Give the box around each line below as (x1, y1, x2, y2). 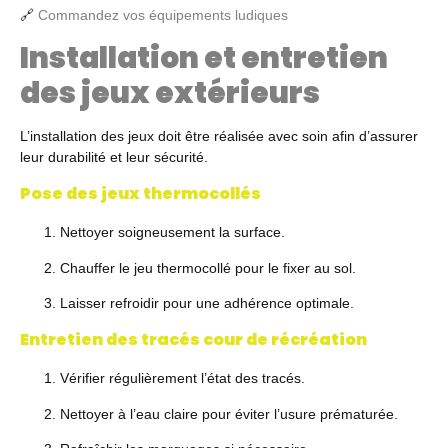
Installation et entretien (20, 36, 388, 78)
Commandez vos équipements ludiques (38, 6, 288, 23)
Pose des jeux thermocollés (20, 182, 261, 206)
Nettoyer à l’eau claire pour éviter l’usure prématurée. (60, 405, 398, 422)
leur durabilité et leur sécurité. (20, 148, 208, 165)
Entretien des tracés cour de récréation (20, 328, 367, 352)
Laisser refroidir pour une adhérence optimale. (60, 295, 354, 312)
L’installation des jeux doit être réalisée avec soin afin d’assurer (20, 127, 418, 144)
